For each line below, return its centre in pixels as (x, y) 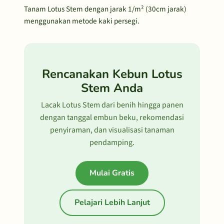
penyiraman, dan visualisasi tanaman (112, 130)
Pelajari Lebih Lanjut (112, 202)
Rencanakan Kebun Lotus (112, 74)
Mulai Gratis (112, 173)
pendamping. (112, 142)
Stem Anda (112, 88)
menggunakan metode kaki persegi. (82, 21)
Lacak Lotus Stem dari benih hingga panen (112, 105)
